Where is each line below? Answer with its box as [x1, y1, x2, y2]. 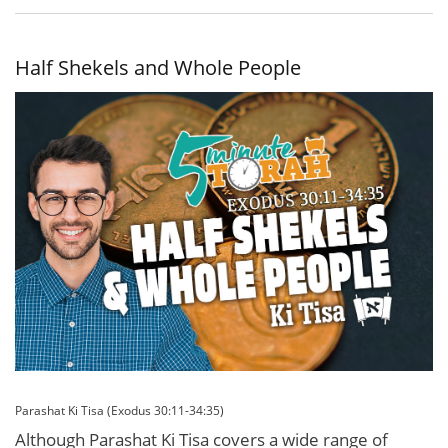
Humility [320, 45, 365, 61]
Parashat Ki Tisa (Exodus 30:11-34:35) [15, 403, 224, 419]
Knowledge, [303, 11, 365, 27]
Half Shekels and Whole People [15, 53, 301, 81]
